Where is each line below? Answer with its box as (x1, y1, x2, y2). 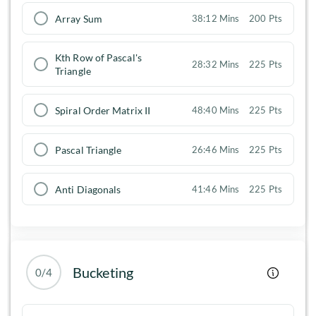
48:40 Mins (192, 104, 240, 116)
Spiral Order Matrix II (55, 104, 151, 116)
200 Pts (249, 13, 282, 25)
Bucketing (73, 264, 133, 281)
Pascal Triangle (55, 143, 122, 156)
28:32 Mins (192, 59, 240, 71)
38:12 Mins (192, 13, 240, 25)
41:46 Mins (192, 183, 240, 195)
